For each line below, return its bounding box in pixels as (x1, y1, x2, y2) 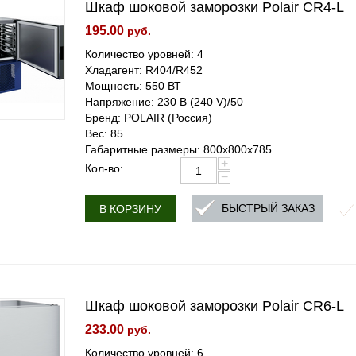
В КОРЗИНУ (99, 203, 162, 215)
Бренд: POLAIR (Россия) (85, 111, 213, 124)
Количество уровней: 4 (85, 48, 204, 60)
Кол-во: (85, 162, 124, 175)
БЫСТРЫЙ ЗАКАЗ (222, 202, 315, 215)
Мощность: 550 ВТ (85, 79, 182, 92)
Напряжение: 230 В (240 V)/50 (85, 95, 244, 108)
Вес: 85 (85, 127, 124, 140)
